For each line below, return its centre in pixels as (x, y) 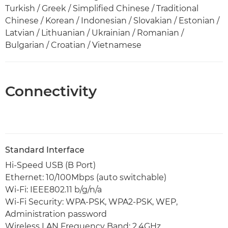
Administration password (56, 214)
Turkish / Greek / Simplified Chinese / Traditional (102, 8)
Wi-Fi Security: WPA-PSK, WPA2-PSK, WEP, (91, 202)
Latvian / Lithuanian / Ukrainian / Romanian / (94, 33)
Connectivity (51, 91)
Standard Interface (45, 150)
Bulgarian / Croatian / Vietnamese (73, 45)
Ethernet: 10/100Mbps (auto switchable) (86, 177)
